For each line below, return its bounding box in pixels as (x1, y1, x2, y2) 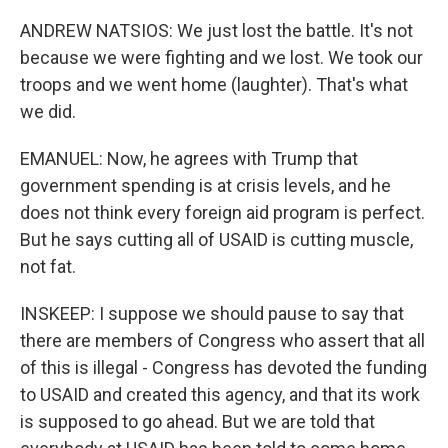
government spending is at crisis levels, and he (20, 175, 391, 196)
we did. (20, 101, 76, 122)
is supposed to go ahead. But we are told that (20, 411, 375, 432)
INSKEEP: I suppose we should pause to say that (20, 303, 404, 324)
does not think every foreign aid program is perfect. (20, 202, 425, 223)
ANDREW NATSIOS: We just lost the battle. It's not (20, 20, 413, 41)
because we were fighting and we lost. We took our (20, 47, 423, 68)
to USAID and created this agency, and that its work (20, 384, 420, 405)
